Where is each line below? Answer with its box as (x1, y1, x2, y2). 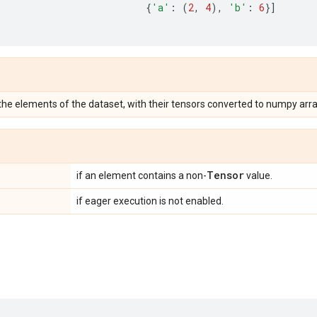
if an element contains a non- (76, 170, 207, 181)
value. (244, 170, 272, 181)
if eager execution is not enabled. (76, 195, 224, 207)
